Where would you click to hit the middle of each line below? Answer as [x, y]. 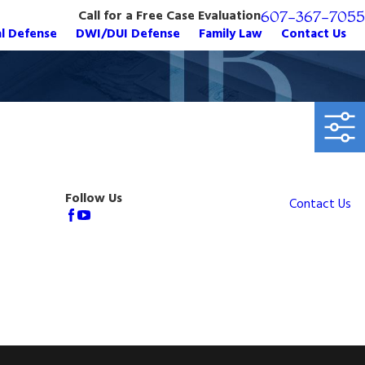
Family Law [231, 35]
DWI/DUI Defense [128, 35]
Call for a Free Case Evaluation [169, 16]
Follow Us [93, 199]
